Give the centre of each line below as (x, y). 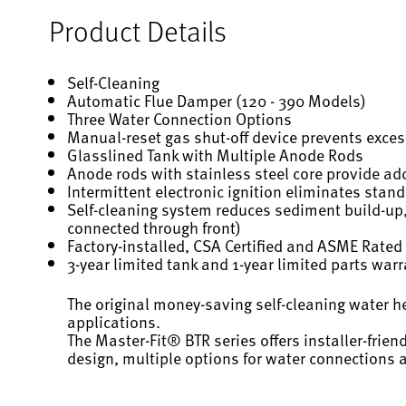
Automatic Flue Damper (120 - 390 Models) (217, 100)
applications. (114, 321)
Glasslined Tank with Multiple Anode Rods (215, 154)
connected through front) (154, 227)
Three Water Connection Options (179, 118)
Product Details (138, 30)
